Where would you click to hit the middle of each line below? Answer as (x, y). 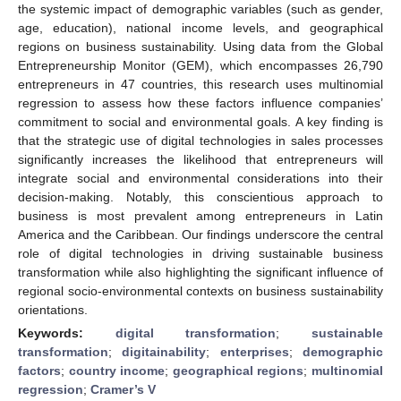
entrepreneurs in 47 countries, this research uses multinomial (200, 84)
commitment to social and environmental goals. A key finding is (200, 121)
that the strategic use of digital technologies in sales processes (200, 140)
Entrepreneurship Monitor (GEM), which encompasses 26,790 (200, 65)
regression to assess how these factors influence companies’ (200, 102)
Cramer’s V (123, 389)
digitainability (164, 351)
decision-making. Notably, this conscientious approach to (200, 196)
